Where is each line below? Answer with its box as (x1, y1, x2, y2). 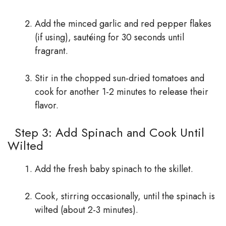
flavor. (35, 99, 59, 112)
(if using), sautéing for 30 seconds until (35, 31, 184, 44)
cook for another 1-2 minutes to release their (35, 85, 208, 99)
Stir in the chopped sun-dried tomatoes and (35, 72, 204, 85)
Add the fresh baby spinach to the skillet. (35, 162, 193, 176)
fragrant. (35, 44, 68, 58)
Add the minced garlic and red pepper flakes (35, 17, 211, 31)
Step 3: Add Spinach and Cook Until (8, 124, 204, 142)
